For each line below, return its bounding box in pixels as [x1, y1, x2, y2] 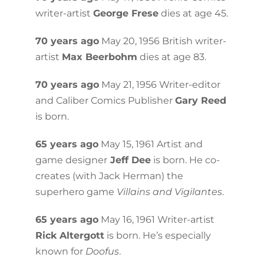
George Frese [93, 7, 159, 19]
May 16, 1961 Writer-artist [98, 213, 214, 225]
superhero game [35, 186, 117, 197]
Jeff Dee [107, 154, 151, 166]
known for [35, 245, 85, 257]
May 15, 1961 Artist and [98, 138, 203, 150]
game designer [35, 154, 107, 166]
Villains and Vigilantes [116, 186, 222, 197]
